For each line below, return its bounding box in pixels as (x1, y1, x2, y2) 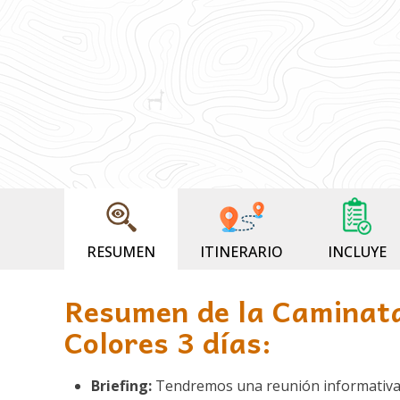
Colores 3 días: (64, 319, 271, 366)
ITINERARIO (200, 242, 283, 262)
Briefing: (91, 376, 152, 396)
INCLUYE (328, 242, 387, 262)
